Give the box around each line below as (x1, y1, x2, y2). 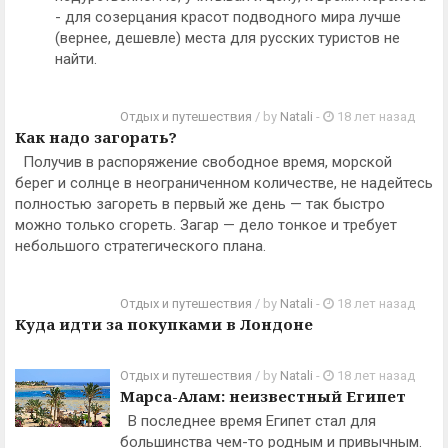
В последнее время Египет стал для (120, 412, 376, 430)
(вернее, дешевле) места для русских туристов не (55, 29, 400, 47)
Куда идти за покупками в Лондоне (15, 314, 313, 334)
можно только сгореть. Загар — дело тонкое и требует (15, 216, 397, 234)
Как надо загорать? (15, 127, 177, 147)
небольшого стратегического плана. (15, 237, 266, 255)
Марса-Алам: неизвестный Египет (120, 386, 406, 406)
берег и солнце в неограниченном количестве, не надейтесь (15, 174, 433, 192)
